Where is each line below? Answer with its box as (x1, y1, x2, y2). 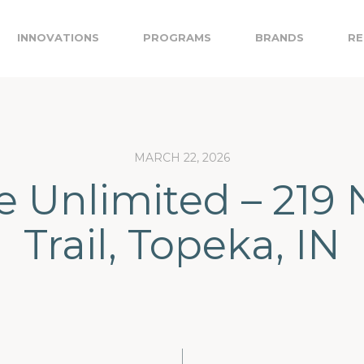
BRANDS (255, 31, 304, 44)
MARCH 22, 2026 (134, 150, 230, 165)
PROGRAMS (143, 31, 211, 44)
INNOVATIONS (17, 31, 99, 44)
